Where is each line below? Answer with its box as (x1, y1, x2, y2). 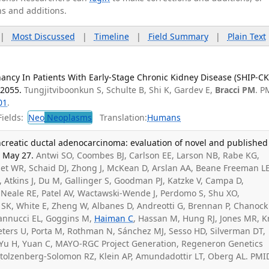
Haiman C (94, 212, 134, 224)
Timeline (94, 30, 129, 42)
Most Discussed (11, 30, 75, 42)
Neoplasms (44, 112, 92, 124)
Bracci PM (215, 83, 256, 95)
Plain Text (227, 30, 266, 42)
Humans (147, 112, 181, 124)
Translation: (92, 112, 148, 124)
